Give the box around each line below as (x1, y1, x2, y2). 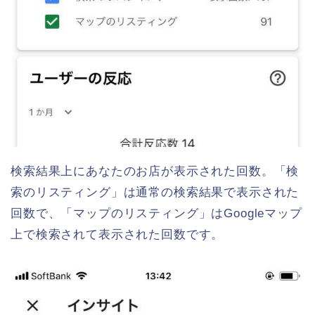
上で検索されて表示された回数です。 (11, 227, 224, 241)
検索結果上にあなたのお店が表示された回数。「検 (11, 164, 300, 178)
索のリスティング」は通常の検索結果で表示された (11, 185, 300, 199)
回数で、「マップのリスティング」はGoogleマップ (11, 206, 302, 220)
